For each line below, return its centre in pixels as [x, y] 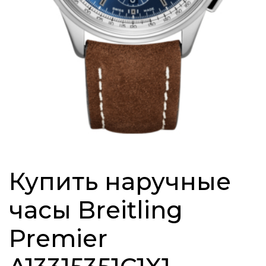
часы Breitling [96, 210]
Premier [58, 239]
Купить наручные [120, 182]
